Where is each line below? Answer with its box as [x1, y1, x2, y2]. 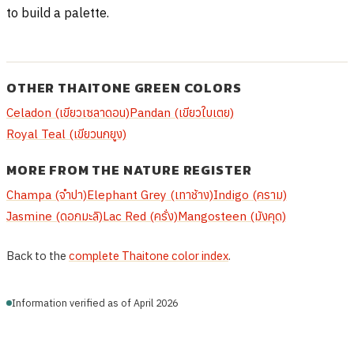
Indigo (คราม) [213, 186, 287, 203]
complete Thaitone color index [69, 248, 228, 264]
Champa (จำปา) [6, 186, 87, 203]
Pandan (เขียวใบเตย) [130, 104, 234, 121]
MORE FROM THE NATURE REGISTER [6, 160, 252, 181]
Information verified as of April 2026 [12, 296, 178, 310]
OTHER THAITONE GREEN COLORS [6, 78, 242, 99]
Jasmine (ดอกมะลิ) [6, 208, 103, 224]
